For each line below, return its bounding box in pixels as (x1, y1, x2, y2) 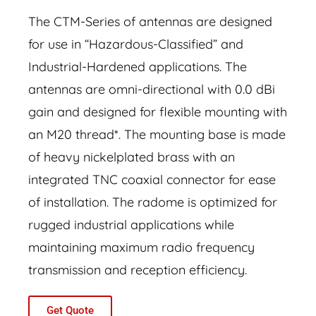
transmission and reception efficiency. (28, 261, 247, 278)
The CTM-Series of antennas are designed (28, 13, 272, 30)
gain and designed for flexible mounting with (28, 103, 287, 120)
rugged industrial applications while (28, 216, 234, 233)
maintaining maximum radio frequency (28, 238, 255, 255)
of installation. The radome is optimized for (28, 193, 277, 210)
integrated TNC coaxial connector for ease (28, 171, 276, 188)
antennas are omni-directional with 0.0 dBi (28, 80, 275, 97)
